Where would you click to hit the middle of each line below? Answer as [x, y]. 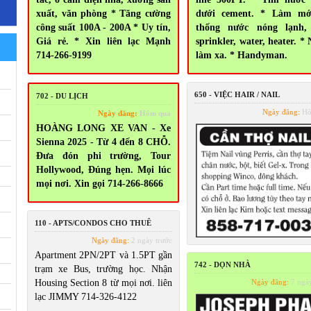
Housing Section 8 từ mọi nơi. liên [103, 283]
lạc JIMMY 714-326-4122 [86, 297]
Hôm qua [154, 113]
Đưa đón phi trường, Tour [103, 156]
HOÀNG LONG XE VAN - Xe [103, 128]
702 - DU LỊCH [62, 96]
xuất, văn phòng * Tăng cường [103, 14]
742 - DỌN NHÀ [222, 264]
